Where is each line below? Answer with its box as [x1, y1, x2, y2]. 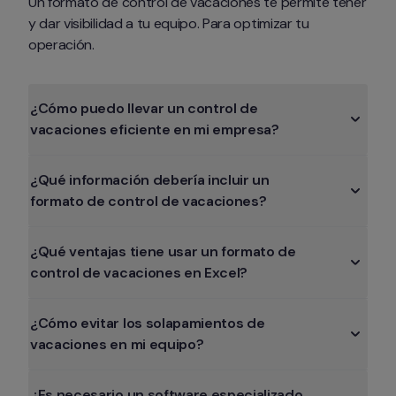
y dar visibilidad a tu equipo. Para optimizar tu [28, 13, 309, 33]
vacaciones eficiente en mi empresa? [30, 119, 279, 139]
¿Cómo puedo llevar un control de [30, 98, 258, 118]
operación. [28, 34, 98, 54]
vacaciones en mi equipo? [30, 334, 204, 354]
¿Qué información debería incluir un [30, 170, 270, 189]
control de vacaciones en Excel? [30, 263, 248, 282]
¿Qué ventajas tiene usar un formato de [30, 241, 296, 261]
